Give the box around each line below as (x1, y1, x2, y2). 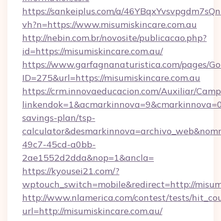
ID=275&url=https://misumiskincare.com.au (22, 72, 200, 83)
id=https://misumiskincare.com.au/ (22, 45, 163, 57)
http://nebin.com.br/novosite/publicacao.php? (22, 32, 207, 43)
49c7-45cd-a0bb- (22, 139, 96, 150)
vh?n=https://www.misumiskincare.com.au (22, 19, 197, 30)
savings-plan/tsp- (22, 112, 95, 123)
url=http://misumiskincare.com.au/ (22, 205, 162, 217)
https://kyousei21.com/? (22, 165, 119, 177)
